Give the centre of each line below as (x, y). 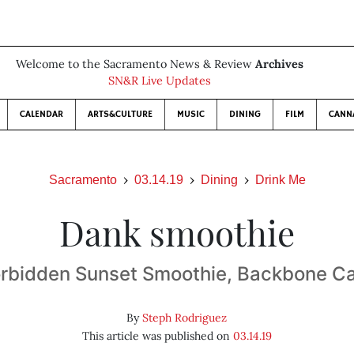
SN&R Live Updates (160, 81)
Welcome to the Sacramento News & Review (136, 64)
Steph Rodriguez (185, 318)
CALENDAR (41, 114)
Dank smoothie (177, 232)
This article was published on (157, 336)
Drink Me (280, 180)
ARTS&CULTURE (120, 114)
